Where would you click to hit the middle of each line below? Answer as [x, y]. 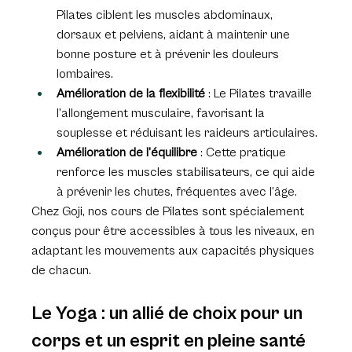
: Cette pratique [244, 153]
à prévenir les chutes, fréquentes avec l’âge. [177, 192]
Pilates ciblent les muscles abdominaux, [167, 15]
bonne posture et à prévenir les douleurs [170, 55]
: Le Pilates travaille [260, 94]
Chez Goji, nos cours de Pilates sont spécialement [170, 212]
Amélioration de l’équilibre [127, 153]
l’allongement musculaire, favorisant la [163, 114]
